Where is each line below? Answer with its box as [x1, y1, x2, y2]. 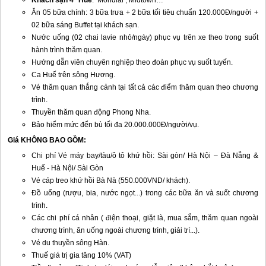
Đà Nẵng [220, 151, 251, 160]
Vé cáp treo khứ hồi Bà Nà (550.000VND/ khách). [31, 176, 191, 185]
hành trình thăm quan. [31, 46, 103, 54]
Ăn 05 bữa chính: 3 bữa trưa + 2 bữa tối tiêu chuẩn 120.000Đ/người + [31, 8, 258, 17]
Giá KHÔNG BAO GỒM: [8, 136, 87, 144]
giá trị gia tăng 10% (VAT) [48, 251, 132, 259]
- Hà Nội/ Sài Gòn [45, 164, 104, 172]
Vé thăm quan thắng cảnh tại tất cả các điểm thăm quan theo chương [31, 83, 258, 91]
